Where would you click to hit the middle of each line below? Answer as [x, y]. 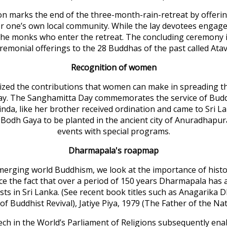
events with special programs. [113, 131]
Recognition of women [113, 67]
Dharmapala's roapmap [113, 150]
